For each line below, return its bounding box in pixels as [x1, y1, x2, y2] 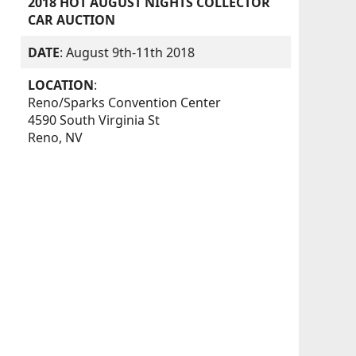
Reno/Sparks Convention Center [28, 94, 222, 111]
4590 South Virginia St [28, 111, 161, 129]
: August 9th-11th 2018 [60, 43, 195, 61]
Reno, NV [28, 129, 83, 146]
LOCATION [28, 76, 95, 94]
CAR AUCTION [28, 10, 116, 29]
